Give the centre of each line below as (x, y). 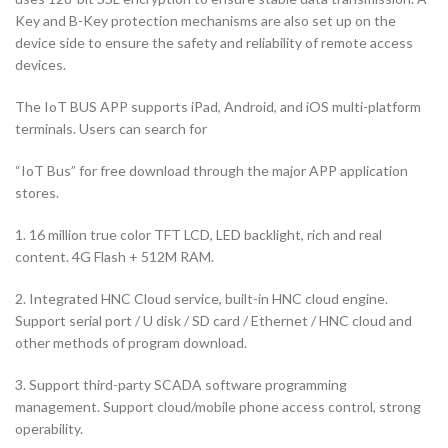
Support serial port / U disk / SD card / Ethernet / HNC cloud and (213, 320)
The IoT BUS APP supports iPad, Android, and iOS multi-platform (218, 106)
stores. (37, 192)
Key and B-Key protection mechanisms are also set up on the (205, 20)
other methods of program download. (131, 342)
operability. (49, 428)
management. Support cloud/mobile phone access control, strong (218, 406)
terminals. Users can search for (111, 128)
